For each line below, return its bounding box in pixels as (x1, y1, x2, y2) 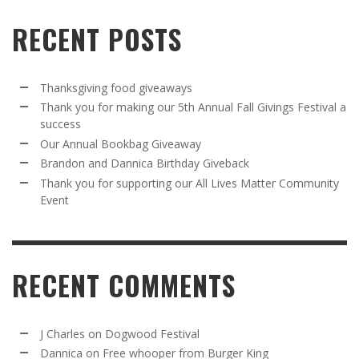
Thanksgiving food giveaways (40, 79, 192, 95)
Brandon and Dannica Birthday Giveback (40, 155, 249, 171)
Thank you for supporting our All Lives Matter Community (40, 175, 339, 191)
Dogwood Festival (105, 325, 200, 341)
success (40, 116, 81, 132)
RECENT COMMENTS (12, 264, 236, 305)
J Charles (40, 325, 85, 341)
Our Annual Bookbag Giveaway (40, 135, 201, 151)
